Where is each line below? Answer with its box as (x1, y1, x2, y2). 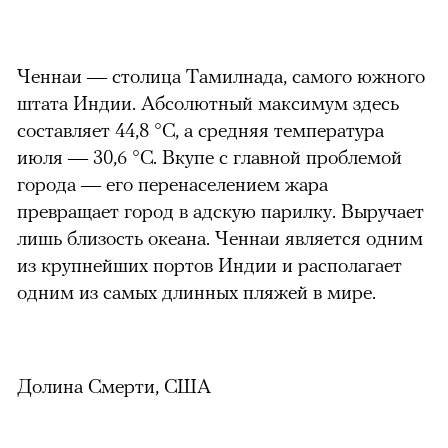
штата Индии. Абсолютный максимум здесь (17, 90, 399, 114)
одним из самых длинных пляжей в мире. (17, 279, 376, 303)
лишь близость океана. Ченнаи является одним (17, 225, 423, 249)
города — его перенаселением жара (17, 171, 328, 195)
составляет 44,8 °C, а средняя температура (17, 117, 384, 141)
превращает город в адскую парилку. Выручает (17, 198, 424, 222)
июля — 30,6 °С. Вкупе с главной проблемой (17, 144, 402, 168)
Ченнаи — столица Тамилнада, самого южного (17, 63, 425, 87)
